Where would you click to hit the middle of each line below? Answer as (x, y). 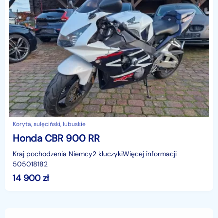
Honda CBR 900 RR (56, 138)
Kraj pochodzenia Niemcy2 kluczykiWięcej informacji (95, 154)
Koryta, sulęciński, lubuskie (49, 124)
